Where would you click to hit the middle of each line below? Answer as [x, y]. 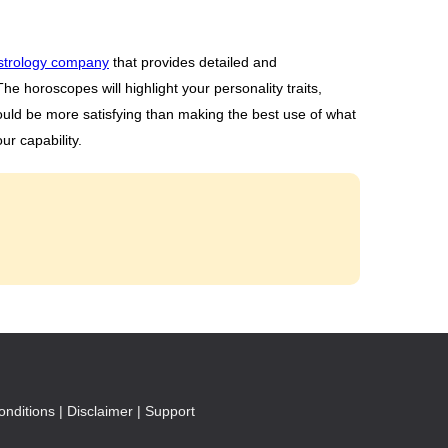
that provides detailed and [193, 62]
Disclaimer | [103, 411]
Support [169, 411]
